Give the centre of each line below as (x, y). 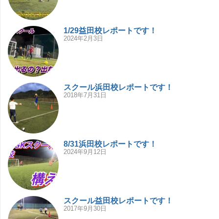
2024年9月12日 (85, 152)
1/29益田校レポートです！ (110, 31)
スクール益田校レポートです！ (118, 201)
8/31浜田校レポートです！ (110, 144)
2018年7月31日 (85, 95)
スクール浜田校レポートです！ (118, 88)
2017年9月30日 (85, 209)
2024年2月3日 (83, 39)
